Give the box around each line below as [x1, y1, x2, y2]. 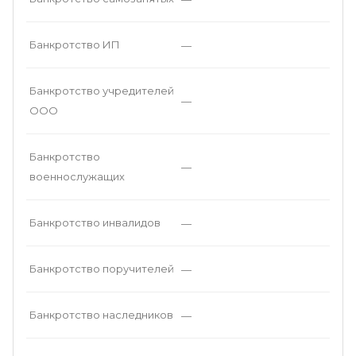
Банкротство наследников [29, 308, 173, 321]
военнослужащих [29, 170, 125, 183]
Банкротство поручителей [29, 262, 174, 275]
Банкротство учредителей [29, 84, 174, 97]
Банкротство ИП [29, 38, 120, 51]
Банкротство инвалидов [29, 216, 161, 229]
